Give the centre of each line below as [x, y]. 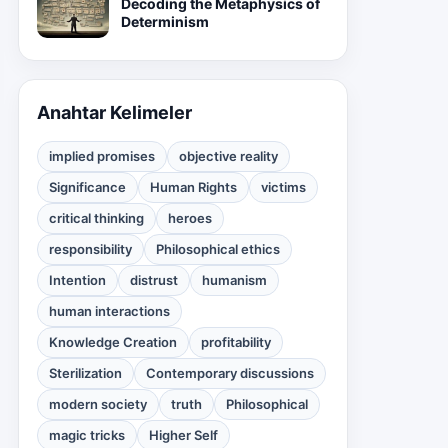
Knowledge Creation [113, 342]
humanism [234, 280]
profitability [236, 342]
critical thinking [96, 218]
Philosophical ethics [218, 249]
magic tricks [87, 435]
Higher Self [183, 435]
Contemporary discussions [230, 373]
